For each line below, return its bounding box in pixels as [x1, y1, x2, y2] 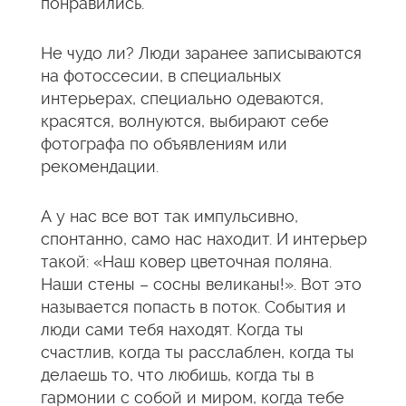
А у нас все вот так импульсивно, [41, 207, 298, 226]
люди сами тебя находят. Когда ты [41, 320, 304, 339]
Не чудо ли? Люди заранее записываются [41, 43, 362, 63]
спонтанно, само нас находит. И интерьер [41, 229, 367, 248]
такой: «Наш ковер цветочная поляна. [41, 252, 332, 271]
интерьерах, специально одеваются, [41, 89, 324, 108]
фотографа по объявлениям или [41, 134, 287, 153]
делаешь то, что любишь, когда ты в [41, 365, 314, 384]
